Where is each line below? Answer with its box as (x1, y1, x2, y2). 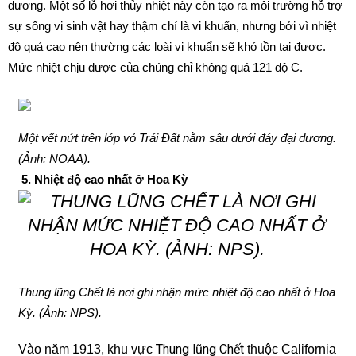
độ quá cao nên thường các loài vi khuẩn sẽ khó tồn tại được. (8, 40, 326, 53)
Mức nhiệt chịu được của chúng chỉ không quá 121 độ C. (8, 60, 303, 74)
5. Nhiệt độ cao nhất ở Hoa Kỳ (21, 172, 188, 186)
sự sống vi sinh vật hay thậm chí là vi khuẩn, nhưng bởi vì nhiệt (8, 19, 336, 33)
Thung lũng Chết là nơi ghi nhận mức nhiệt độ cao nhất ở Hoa (17, 285, 335, 299)
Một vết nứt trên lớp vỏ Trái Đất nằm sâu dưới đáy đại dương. (17, 131, 336, 145)
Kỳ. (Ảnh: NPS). (17, 306, 102, 319)
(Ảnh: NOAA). (17, 152, 91, 165)
